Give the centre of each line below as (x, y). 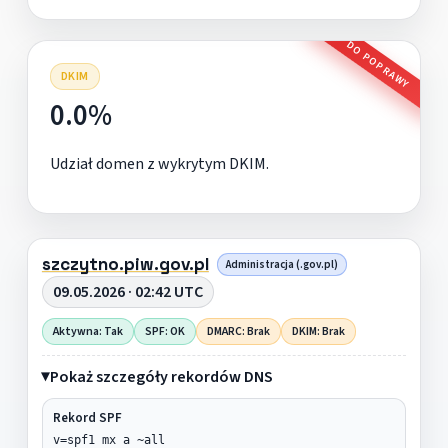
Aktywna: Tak (87, 331)
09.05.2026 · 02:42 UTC (127, 291)
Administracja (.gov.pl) (281, 264)
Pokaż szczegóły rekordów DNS (161, 376)
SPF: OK (164, 331)
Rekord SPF (87, 417)
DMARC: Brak (238, 331)
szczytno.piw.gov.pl (125, 263)
